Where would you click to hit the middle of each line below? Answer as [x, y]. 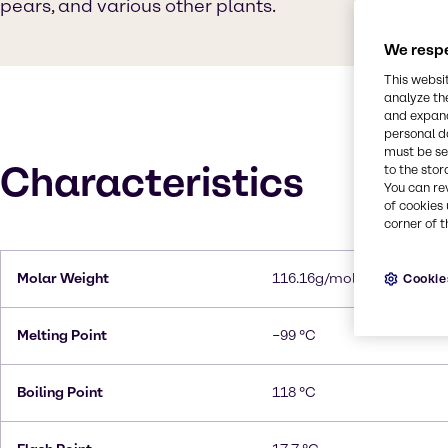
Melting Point [62, 335]
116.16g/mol [314, 278]
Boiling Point [60, 392]
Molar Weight [63, 278]
